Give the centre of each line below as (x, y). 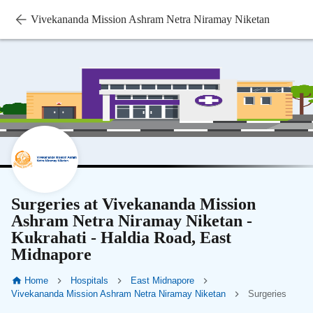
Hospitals (89, 281)
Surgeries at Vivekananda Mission (133, 204)
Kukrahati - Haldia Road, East (121, 238)
